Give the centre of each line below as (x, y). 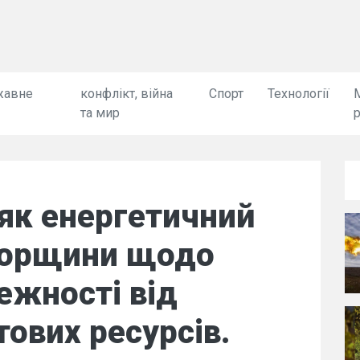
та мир (100, 113)
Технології (298, 94)
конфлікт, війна (127, 94)
